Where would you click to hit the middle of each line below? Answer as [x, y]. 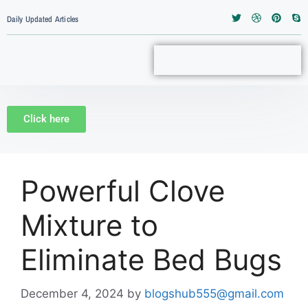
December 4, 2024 [72, 293]
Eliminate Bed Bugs [151, 260]
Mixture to [89, 225]
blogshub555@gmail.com [214, 293]
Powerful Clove [123, 191]
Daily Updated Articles [43, 19]
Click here [46, 119]
